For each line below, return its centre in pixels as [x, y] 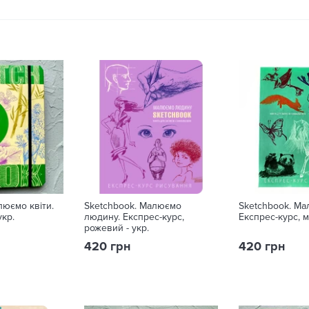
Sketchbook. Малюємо [133, 206]
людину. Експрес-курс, [134, 217]
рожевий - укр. [117, 228]
